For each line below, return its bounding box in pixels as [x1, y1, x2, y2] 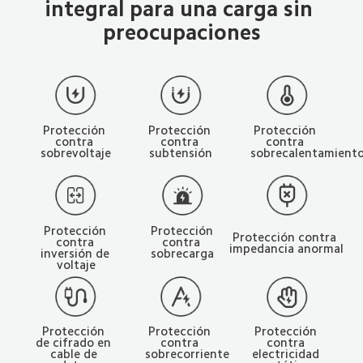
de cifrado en [36, 336, 115, 349]
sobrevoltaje [40, 146, 111, 159]
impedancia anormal [228, 241, 344, 254]
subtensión [149, 146, 213, 159]
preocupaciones [102, 22, 261, 44]
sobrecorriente [145, 348, 230, 361]
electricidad [251, 348, 322, 361]
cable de [49, 348, 100, 361]
